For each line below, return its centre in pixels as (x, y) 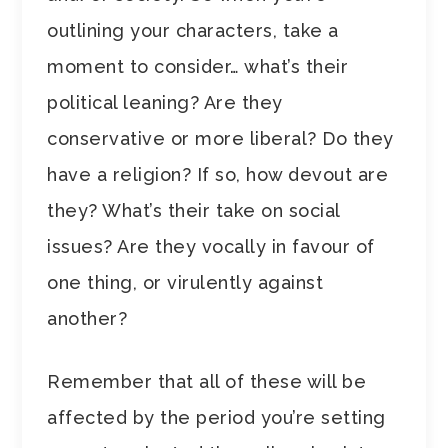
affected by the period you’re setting (216, 417)
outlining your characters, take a (193, 30)
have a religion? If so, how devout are (218, 174)
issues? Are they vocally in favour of (211, 246)
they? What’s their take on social (193, 210)
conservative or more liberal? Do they (220, 138)
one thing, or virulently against (185, 282)
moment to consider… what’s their (198, 66)
